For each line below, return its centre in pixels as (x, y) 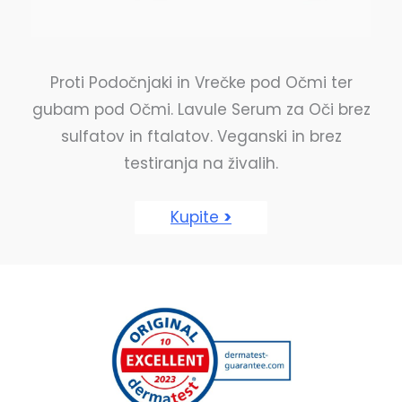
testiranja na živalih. (201, 163)
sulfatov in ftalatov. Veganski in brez (201, 136)
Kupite (197, 217)
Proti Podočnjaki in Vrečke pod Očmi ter (201, 82)
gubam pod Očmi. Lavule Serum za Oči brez (201, 109)
